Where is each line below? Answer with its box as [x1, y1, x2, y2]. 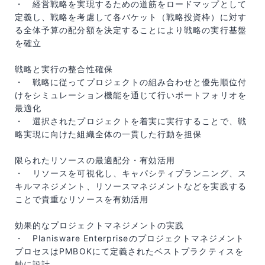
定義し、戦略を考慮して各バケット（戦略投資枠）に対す [15, 12, 247, 22]
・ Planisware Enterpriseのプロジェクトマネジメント [15, 233, 245, 244]
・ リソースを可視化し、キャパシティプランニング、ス [15, 168, 247, 179]
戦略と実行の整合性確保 [15, 64, 113, 75]
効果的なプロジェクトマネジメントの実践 [15, 220, 185, 231]
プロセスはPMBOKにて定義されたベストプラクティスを [15, 246, 244, 257]
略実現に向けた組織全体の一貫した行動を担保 [15, 129, 202, 140]
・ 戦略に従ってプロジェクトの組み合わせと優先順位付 [15, 77, 247, 88]
